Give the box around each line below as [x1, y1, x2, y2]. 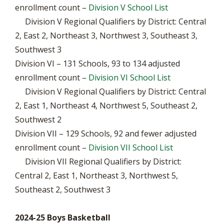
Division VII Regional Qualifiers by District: [15, 156, 181, 167]
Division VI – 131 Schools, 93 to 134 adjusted [15, 58, 180, 69]
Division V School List [88, 2, 168, 13]
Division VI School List [88, 72, 170, 83]
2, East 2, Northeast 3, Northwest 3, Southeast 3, [15, 30, 197, 41]
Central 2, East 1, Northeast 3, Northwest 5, [15, 170, 178, 181]
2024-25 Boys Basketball [15, 212, 110, 223]
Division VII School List [88, 142, 173, 153]
